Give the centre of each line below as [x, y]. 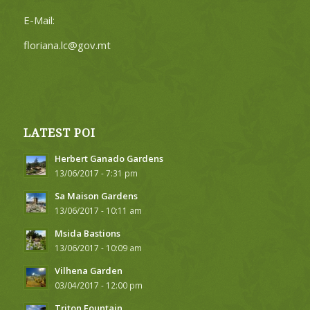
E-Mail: [39, 20]
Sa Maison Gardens [96, 196]
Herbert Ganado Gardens [109, 159]
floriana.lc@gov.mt [67, 45]
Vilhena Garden [88, 271]
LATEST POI [59, 134]
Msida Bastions [87, 234]
